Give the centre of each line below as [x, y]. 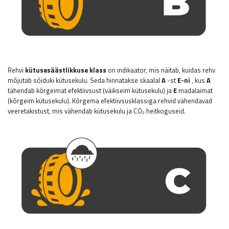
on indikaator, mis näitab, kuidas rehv [161, 70]
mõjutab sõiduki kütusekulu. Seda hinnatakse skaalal [85, 80]
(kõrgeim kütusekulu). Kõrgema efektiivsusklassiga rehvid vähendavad [110, 100]
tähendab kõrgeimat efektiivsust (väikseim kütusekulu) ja [90, 90]
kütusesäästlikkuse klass [66, 70]
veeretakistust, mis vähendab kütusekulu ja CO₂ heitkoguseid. [97, 111]
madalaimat [195, 90]
